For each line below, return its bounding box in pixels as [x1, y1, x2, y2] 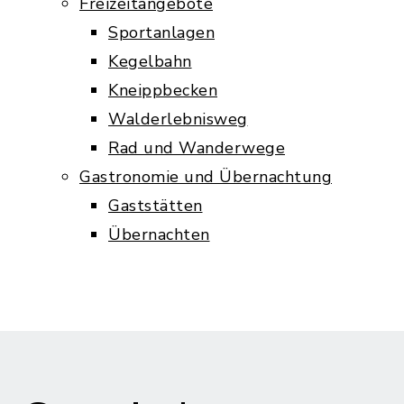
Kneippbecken [108, 79, 217, 101]
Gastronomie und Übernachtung [79, 166, 332, 188]
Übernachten [108, 224, 210, 245]
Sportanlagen [108, 22, 215, 43]
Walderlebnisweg [108, 108, 248, 130]
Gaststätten [108, 195, 203, 216]
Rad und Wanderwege [108, 137, 285, 159]
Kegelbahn [108, 50, 192, 72]
